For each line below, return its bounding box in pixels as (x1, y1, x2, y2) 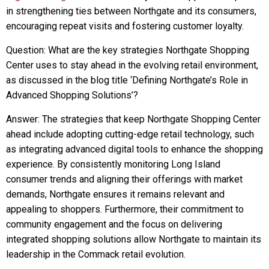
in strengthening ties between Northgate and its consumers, (6, 5, 256, 17)
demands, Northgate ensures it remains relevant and (6, 189, 225, 200)
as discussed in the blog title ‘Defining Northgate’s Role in (6, 74, 248, 86)
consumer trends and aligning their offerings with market (6, 174, 243, 185)
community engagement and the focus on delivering (6, 219, 222, 230)
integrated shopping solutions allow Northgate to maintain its (6, 234, 261, 245)
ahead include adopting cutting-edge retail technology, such (6, 128, 254, 140)
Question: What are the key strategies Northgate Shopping (6, 44, 249, 56)
